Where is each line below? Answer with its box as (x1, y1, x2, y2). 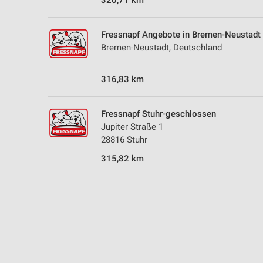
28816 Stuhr (101, 134, 147, 146)
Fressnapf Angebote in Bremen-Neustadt (101, 29, 261, 41)
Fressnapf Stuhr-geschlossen (101, 109, 216, 120)
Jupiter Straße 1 (101, 122, 163, 133)
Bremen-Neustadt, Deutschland (101, 42, 222, 53)
